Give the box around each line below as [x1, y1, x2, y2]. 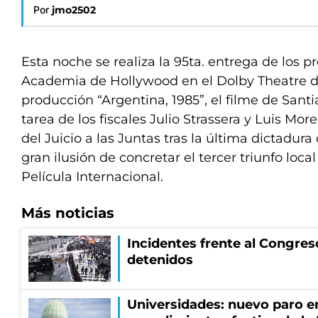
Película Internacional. [21, 169, 167, 185]
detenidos [127, 252, 193, 268]
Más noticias [21, 204, 114, 221]
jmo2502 [52, 4, 96, 16]
